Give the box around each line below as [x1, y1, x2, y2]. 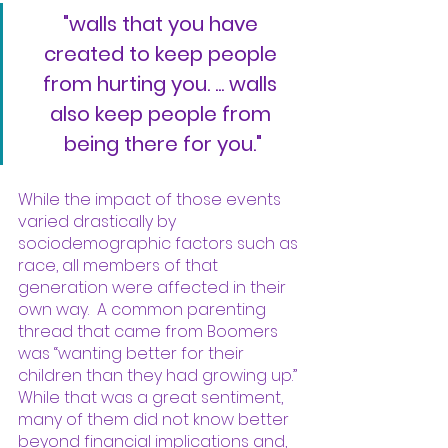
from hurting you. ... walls [43, 69, 282, 98]
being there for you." [63, 129, 262, 158]
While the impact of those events [18, 187, 285, 211]
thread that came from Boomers [18, 319, 282, 343]
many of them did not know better [18, 407, 293, 431]
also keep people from [49, 99, 276, 128]
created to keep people [43, 39, 282, 68]
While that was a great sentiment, [18, 385, 287, 409]
